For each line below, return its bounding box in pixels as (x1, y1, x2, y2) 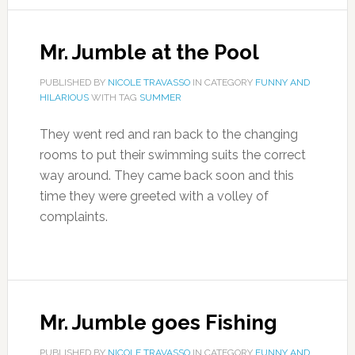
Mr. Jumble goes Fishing (39, 311, 277, 334)
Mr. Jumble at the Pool (39, 40, 259, 64)
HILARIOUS (39, 92, 89, 103)
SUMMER (139, 92, 181, 103)
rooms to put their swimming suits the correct (39, 147, 306, 162)
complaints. (39, 209, 108, 224)
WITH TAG (88, 92, 139, 103)
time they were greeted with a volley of (39, 189, 269, 204)
